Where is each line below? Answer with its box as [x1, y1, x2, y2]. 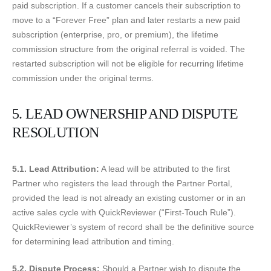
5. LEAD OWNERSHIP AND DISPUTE [12, 106, 238, 122]
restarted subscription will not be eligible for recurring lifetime [12, 59, 244, 69]
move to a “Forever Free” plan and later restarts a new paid [12, 15, 240, 25]
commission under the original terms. [12, 73, 154, 83]
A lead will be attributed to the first [99, 164, 230, 174]
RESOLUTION [12, 125, 99, 141]
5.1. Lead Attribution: [12, 164, 99, 174]
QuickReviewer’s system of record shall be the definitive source [12, 222, 254, 232]
